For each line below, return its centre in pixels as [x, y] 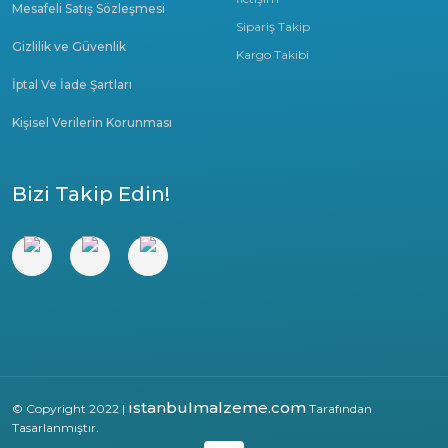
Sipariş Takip [273, 26]
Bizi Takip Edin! [91, 194]
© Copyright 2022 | [70, 408]
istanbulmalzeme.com [217, 407]
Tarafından [339, 408]
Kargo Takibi [272, 54]
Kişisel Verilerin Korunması [92, 122]
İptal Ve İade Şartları [72, 84]
